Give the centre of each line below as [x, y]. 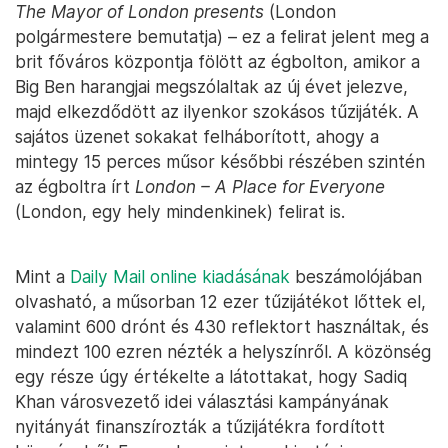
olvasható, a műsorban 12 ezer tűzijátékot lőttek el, [220, 302]
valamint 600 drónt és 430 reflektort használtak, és [222, 327]
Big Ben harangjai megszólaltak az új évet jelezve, [211, 87]
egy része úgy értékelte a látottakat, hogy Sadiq [211, 377]
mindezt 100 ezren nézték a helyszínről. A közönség [223, 352]
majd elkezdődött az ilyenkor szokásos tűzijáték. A [217, 112]
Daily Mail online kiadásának [180, 277]
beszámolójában [356, 277]
